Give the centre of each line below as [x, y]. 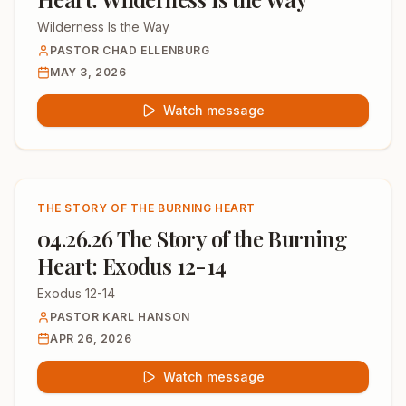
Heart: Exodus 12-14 [132, 266]
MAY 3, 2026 [88, 72]
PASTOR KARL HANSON [120, 317]
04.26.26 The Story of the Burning [193, 238]
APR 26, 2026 [91, 338]
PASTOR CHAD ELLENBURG [130, 50]
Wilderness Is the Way [103, 27]
